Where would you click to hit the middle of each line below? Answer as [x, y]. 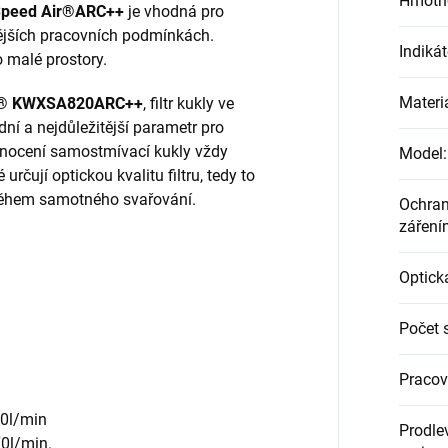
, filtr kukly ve [188, 104]
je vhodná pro [174, 12]
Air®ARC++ [82, 12]
